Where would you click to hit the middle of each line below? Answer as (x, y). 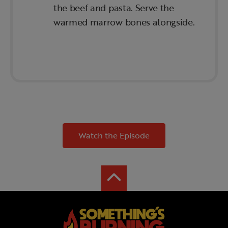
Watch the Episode (114, 136)
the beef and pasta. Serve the (114, 8)
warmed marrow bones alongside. (124, 22)
